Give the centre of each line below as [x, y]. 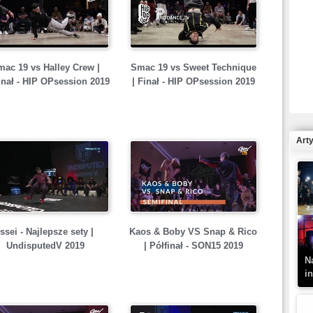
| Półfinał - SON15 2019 [193, 246]
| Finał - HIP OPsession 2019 [193, 81]
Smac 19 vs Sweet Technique [193, 67]
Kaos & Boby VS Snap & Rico [193, 232]
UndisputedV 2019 [45, 246]
